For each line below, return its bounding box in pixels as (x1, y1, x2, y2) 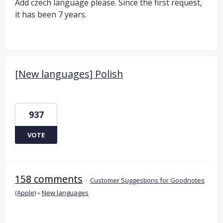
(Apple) (15, 188, 36, 197)
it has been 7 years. (15, 8, 87, 20)
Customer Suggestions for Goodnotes (90, 175, 205, 185)
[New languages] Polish (15, 67, 123, 81)
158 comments (15, 172, 83, 186)
